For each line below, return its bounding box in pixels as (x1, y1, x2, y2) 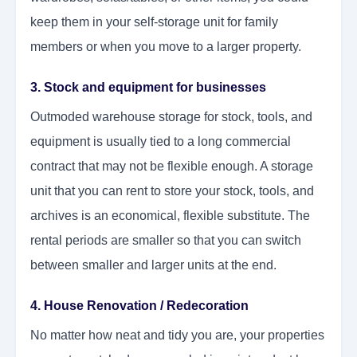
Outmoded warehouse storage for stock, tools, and (30, 110, 312, 124)
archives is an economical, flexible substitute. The (30, 209, 310, 223)
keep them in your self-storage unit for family (30, 15, 278, 29)
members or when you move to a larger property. (30, 40, 301, 54)
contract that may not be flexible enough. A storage (30, 159, 313, 174)
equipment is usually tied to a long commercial (30, 135, 291, 149)
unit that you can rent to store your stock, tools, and (30, 184, 314, 198)
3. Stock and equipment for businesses (30, 80, 266, 95)
